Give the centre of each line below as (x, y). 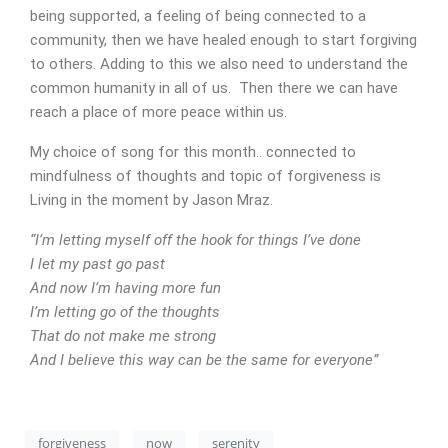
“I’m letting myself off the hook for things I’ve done (195, 239)
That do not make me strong (123, 335)
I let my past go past (97, 263)
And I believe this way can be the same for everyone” (204, 359)
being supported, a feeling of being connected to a (198, 15)
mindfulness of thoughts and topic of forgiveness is (205, 175)
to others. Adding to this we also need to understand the (219, 63)
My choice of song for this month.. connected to (193, 151)
